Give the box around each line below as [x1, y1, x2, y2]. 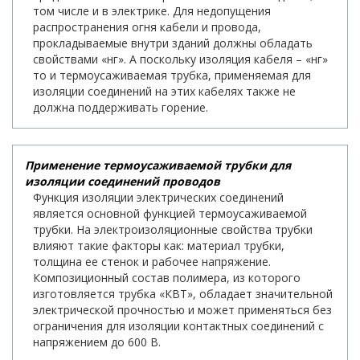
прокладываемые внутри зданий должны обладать [33, 35, 313, 51]
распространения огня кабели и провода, [33, 19, 261, 35]
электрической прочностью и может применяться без [33, 302, 332, 318]
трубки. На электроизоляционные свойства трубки [33, 222, 313, 238]
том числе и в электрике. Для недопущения [33, 3, 271, 19]
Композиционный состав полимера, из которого [33, 270, 301, 286]
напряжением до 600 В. [33, 334, 161, 350]
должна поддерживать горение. [33, 100, 208, 116]
